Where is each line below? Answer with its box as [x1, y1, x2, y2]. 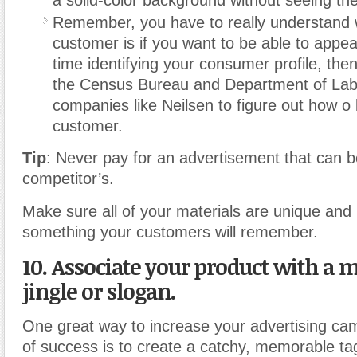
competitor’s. [22, 169, 114, 187]
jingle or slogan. [22, 276, 175, 306]
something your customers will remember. [22, 222, 318, 241]
